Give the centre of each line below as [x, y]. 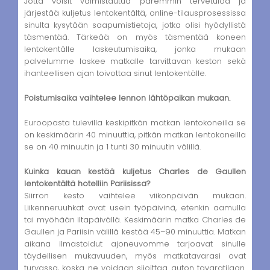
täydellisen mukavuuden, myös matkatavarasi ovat [135, 256]
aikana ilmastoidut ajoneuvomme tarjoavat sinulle [135, 243]
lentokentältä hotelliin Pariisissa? [87, 183]
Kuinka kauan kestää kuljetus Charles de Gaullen [135, 171]
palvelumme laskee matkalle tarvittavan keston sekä [135, 61]
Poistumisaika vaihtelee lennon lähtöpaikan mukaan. [127, 98]
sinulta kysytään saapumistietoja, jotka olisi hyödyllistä [135, 25]
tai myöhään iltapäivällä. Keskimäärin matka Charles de [135, 219]
